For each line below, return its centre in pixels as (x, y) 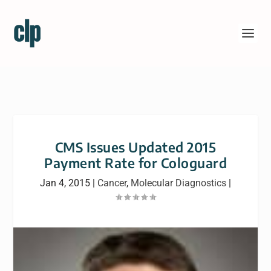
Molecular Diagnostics (178, 183)
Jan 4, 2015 (65, 183)
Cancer (112, 183)
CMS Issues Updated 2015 (135, 147)
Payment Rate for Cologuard (135, 163)
